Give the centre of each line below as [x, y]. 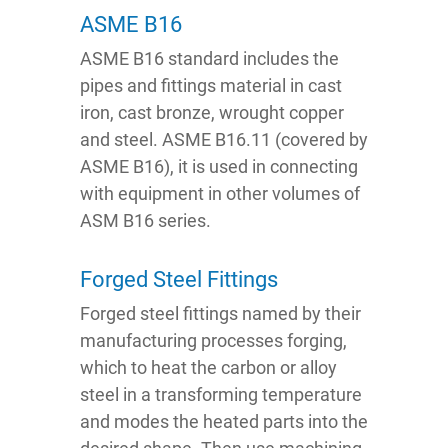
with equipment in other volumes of [220, 194]
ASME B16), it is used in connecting [219, 167]
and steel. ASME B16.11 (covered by [224, 140]
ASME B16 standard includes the [209, 59]
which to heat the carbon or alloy [208, 368]
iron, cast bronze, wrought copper [212, 113]
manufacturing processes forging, [213, 341]
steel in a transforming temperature [221, 395]
